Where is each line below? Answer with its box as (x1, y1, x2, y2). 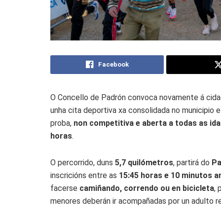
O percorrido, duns (50, 157, 115, 167)
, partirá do (173, 157, 212, 167)
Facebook (98, 60, 129, 68)
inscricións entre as (50, 170, 119, 180)
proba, (50, 118, 74, 128)
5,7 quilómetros (115, 157, 173, 167)
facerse (50, 183, 79, 193)
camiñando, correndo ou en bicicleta (79, 183, 214, 193)
